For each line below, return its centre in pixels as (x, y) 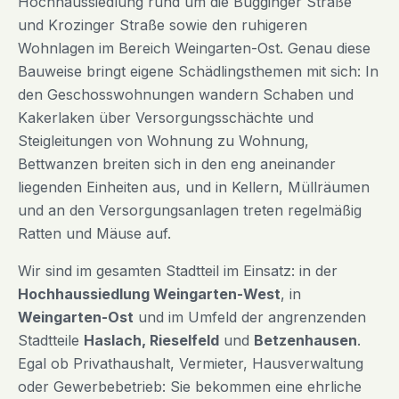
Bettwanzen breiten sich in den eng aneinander (177, 164)
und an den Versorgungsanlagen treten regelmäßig (190, 211)
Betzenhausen (305, 341)
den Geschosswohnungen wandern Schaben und (186, 95)
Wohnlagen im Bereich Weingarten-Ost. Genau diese (194, 49)
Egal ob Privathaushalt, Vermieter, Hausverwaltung (191, 364)
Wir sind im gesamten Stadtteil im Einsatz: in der (178, 271)
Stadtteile (51, 341)
